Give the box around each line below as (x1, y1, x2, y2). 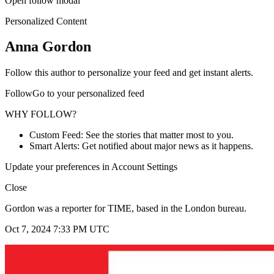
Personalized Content (5, 15, 87, 26)
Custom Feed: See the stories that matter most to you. (29, 130, 234, 141)
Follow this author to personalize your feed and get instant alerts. (5, 67, 253, 78)
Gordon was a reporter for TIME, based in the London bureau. (5, 203, 246, 214)
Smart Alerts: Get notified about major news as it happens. (29, 141, 253, 152)
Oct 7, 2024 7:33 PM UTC (5, 224, 109, 235)
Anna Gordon (5, 39, 91, 55)
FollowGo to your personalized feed (5, 88, 144, 99)
